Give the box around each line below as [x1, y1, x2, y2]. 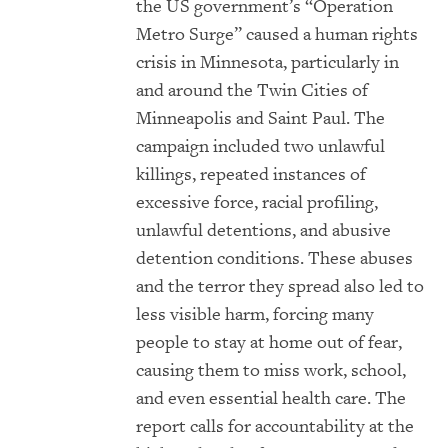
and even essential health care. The [136, 387, 406, 411]
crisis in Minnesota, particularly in [136, 51, 399, 75]
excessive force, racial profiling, [136, 191, 378, 215]
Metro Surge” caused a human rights [136, 23, 418, 47]
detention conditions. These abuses [136, 247, 413, 271]
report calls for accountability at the [136, 415, 414, 439]
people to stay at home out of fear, [136, 331, 402, 355]
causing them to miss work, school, [136, 359, 406, 383]
